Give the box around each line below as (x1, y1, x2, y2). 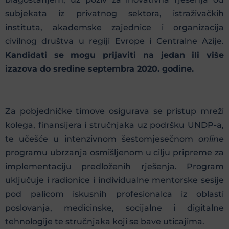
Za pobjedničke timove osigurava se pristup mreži (5, 106, 224, 116)
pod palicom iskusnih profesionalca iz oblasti (5, 189, 224, 199)
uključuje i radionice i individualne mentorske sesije (5, 175, 224, 185)
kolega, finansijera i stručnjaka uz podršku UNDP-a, (5, 120, 224, 130)
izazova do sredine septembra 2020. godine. (5, 64, 194, 74)
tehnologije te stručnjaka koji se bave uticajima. (5, 216, 204, 226)
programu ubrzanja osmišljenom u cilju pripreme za (5, 147, 224, 157)
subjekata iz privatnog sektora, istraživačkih (5, 9, 224, 19)
